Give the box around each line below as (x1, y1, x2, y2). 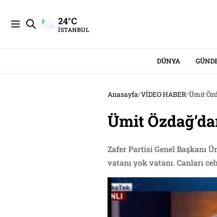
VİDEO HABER (141, 90, 186, 99)
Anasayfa (108, 90, 138, 99)
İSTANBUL (58, 25, 89, 33)
